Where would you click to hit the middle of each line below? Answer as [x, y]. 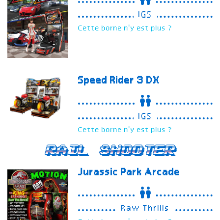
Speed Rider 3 [112, 81]
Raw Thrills [146, 209]
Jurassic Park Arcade [129, 173]
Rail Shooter [110, 151]
